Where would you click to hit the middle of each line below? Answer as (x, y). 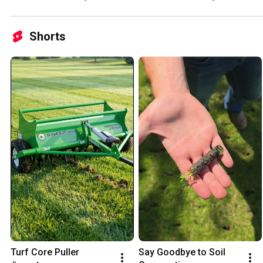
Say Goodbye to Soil (182, 252)
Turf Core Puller (45, 252)
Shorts (48, 37)
